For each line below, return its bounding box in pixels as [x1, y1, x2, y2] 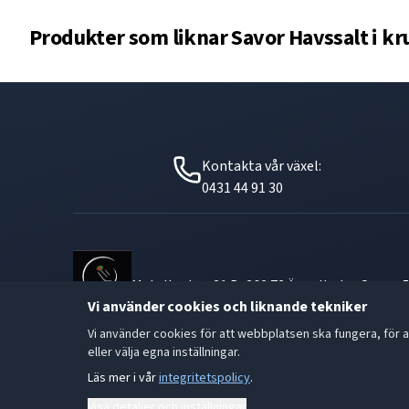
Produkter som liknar [29, 22, 232, 54]
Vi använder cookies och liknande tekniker [88, 297, 367, 317]
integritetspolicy [159, 369, 250, 387]
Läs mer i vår [88, 369, 156, 387]
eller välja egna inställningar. [88, 343, 240, 362]
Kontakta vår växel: [202, 156, 322, 176]
